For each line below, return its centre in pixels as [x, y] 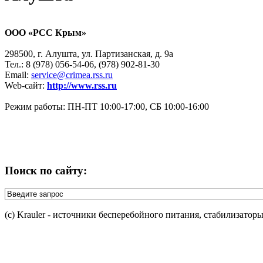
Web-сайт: [26, 85]
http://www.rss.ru [82, 85]
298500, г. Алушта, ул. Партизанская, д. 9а [89, 53]
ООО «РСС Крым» [45, 32]
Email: [18, 75]
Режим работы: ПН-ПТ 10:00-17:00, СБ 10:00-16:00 [107, 106]
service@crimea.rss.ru [72, 75]
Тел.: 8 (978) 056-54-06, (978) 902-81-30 [82, 64]
